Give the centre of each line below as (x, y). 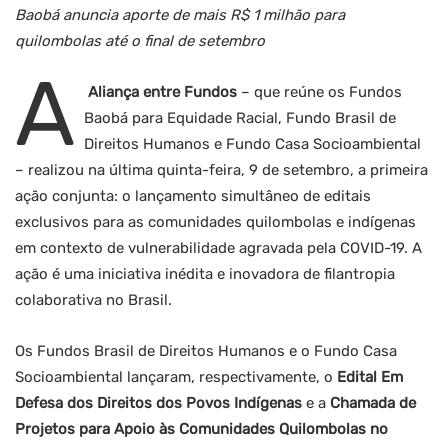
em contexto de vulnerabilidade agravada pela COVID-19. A (218, 248)
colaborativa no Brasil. (93, 300)
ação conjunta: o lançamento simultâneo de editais (193, 196)
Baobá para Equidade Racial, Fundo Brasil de (240, 118)
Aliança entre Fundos (162, 92)
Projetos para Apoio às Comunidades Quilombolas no (201, 429)
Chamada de (373, 403)
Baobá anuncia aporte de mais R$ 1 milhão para (180, 15)
